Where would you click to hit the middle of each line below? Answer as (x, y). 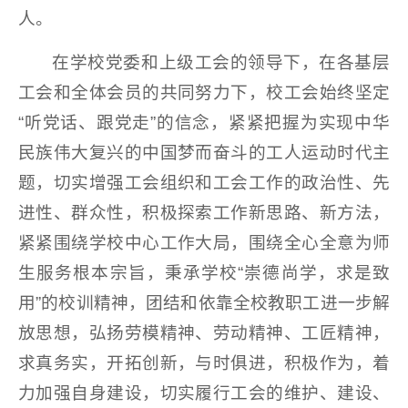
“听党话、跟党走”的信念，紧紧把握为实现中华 (204, 123)
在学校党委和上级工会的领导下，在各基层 (221, 63)
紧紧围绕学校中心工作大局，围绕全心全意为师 (204, 243)
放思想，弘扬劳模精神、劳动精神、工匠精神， (204, 333)
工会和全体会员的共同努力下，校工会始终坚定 (204, 93)
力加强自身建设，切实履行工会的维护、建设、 (204, 393)
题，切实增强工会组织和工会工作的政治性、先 (204, 183)
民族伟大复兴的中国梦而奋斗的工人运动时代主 (204, 153)
